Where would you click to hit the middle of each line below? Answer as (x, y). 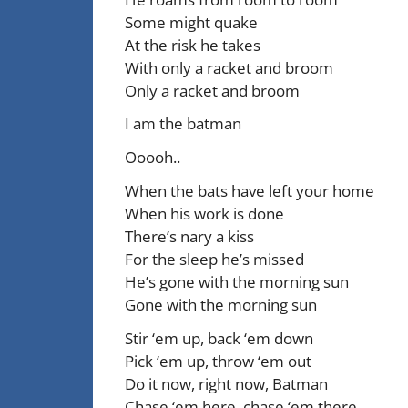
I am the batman (183, 124)
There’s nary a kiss (189, 237)
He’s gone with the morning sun (237, 282)
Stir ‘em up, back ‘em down (219, 339)
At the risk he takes (193, 45)
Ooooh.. (153, 158)
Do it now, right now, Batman (226, 384)
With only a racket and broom (229, 67)
